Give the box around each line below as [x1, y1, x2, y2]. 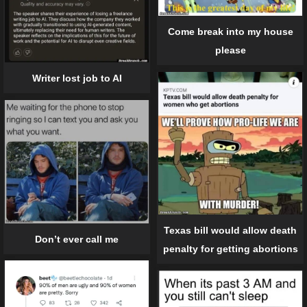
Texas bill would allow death [164, 224, 297, 236]
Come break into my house [167, 26, 293, 38]
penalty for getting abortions [162, 243, 298, 254]
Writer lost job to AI [32, 73, 122, 84]
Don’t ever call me [35, 233, 119, 245]
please [214, 45, 246, 56]
